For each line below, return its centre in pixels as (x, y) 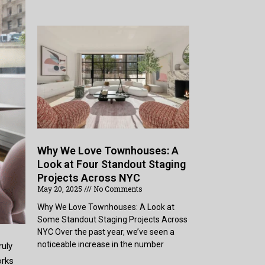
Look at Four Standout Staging (112, 164)
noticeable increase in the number (101, 245)
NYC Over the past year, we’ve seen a (106, 232)
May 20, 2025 (61, 189)
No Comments (117, 189)
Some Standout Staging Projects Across (113, 220)
